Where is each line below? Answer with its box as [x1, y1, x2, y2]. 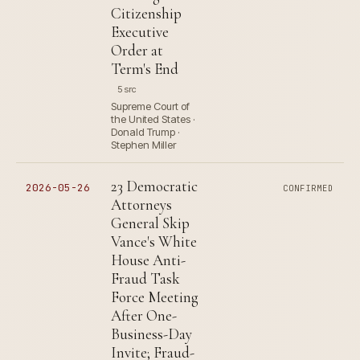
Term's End [111, 59, 178, 79]
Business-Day [111, 325, 192, 344]
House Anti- [111, 251, 186, 270]
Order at [111, 41, 163, 60]
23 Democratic [111, 177, 198, 196]
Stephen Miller [111, 138, 176, 152]
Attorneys [111, 195, 172, 215]
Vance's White [111, 232, 197, 252]
